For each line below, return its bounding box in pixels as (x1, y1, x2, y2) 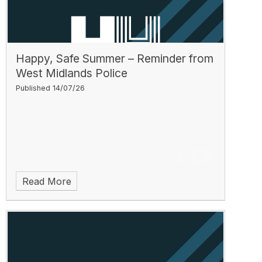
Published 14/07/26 (16, 83, 85, 92)
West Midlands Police (16, 65, 128, 80)
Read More (22, 175, 71, 187)
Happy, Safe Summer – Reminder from (16, 51, 214, 65)
